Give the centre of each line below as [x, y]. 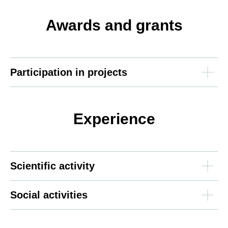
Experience [114, 119]
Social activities [49, 195]
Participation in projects [69, 72]
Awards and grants [114, 25]
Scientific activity [52, 166]
